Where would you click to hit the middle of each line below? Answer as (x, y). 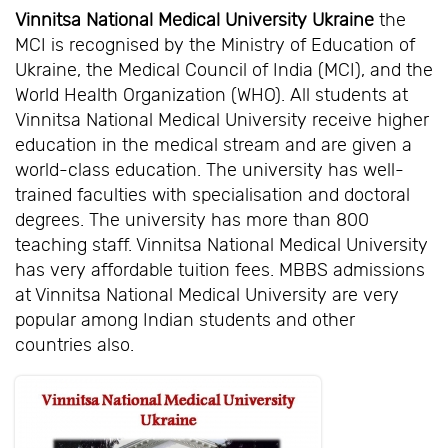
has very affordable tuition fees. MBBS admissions (220, 270)
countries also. (74, 345)
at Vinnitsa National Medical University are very (207, 295)
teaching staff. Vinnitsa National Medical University (221, 245)
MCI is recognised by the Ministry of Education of (215, 45)
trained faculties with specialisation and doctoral (212, 195)
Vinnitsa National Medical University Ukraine (194, 20)
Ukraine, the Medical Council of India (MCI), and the (224, 70)
